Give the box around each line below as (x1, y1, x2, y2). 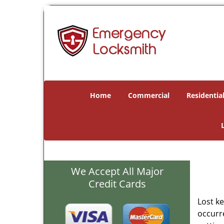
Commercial (128, 90, 169, 100)
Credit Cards (88, 177, 146, 190)
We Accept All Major (70, 164, 163, 178)
